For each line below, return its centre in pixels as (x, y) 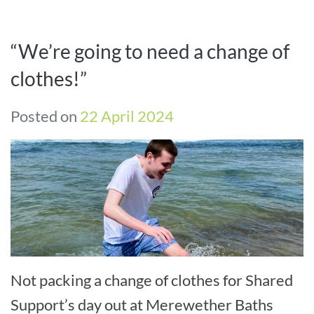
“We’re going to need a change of (150, 51)
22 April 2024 (127, 116)
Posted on (45, 116)
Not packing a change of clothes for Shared (152, 280)
